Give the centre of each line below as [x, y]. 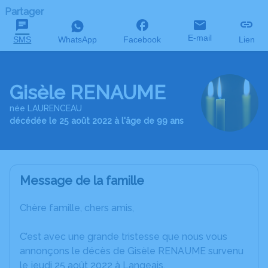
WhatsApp [77, 39]
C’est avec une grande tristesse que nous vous [124, 237]
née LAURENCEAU [46, 108]
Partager [24, 12]
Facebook [142, 39]
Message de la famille [82, 181]
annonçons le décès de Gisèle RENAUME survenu [132, 251]
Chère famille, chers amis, [77, 208]
